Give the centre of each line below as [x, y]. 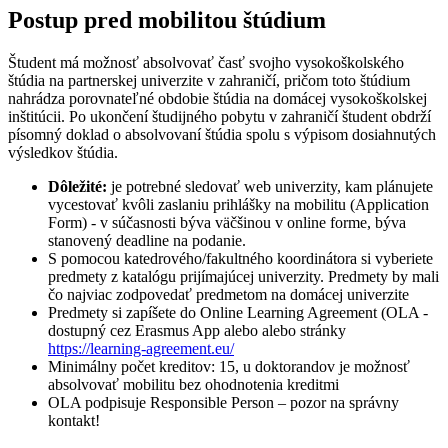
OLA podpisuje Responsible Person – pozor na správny [223, 402]
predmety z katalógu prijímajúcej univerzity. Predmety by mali [243, 276]
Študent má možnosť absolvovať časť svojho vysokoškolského [206, 62]
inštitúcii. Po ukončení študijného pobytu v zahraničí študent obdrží [219, 116]
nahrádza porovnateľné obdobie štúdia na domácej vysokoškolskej [217, 98]
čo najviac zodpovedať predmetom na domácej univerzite [228, 294]
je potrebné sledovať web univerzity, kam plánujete [270, 186]
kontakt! [74, 420]
